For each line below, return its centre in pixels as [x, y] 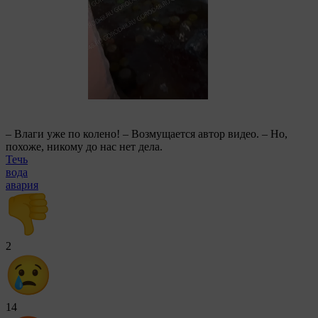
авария [22, 185]
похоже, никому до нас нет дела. [84, 146]
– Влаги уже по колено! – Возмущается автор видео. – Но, [147, 133]
